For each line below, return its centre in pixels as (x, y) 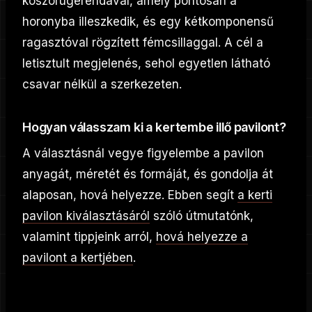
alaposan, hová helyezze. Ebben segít (130, 195)
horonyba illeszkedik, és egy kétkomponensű (148, 22)
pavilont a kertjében (78, 258)
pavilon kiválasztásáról (86, 216)
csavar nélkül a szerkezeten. (102, 85)
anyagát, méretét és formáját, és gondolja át (148, 174)
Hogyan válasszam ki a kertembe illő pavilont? (154, 127)
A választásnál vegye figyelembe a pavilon (143, 154)
